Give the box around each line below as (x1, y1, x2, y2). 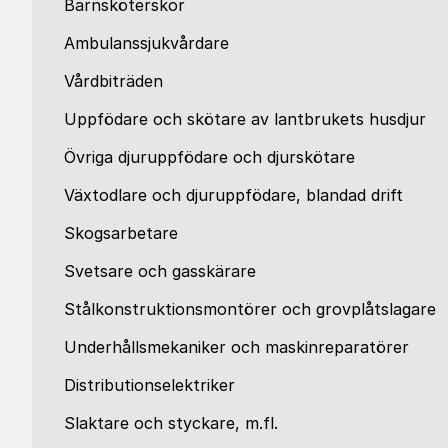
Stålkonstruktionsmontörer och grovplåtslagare (64, 299, 436, 319)
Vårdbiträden (64, 71, 163, 91)
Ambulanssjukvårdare (64, 33, 229, 53)
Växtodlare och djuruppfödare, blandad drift (64, 185, 403, 205)
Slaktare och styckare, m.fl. (64, 413, 278, 433)
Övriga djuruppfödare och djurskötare (64, 147, 355, 167)
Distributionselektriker (64, 375, 235, 395)
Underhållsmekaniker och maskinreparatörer (64, 337, 409, 357)
